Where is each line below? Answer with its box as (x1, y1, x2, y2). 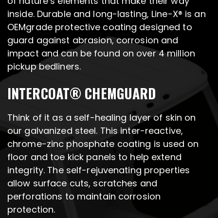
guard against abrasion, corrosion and (7, 34, 179, 47)
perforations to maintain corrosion (7, 190, 161, 203)
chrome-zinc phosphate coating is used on (7, 138, 199, 150)
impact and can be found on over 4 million (7, 47, 195, 60)
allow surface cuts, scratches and (7, 177, 157, 190)
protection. (7, 203, 55, 216)
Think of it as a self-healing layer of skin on (7, 111, 196, 124)
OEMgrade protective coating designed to (7, 21, 192, 34)
